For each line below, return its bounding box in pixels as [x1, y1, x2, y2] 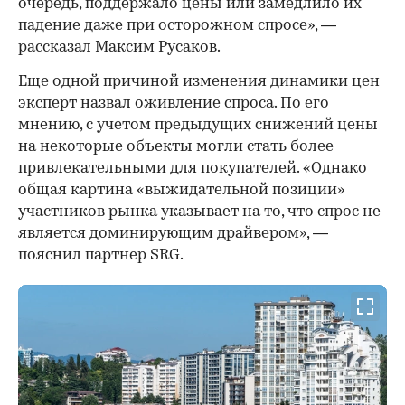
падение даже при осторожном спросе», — [18, 17, 336, 33]
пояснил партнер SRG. [18, 247, 184, 263]
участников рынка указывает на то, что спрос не [18, 203, 381, 220]
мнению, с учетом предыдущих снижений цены [18, 117, 378, 133]
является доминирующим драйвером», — [18, 225, 328, 241]
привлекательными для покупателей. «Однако [18, 160, 367, 176]
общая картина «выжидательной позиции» [18, 182, 345, 198]
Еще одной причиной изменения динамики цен [18, 73, 380, 89]
